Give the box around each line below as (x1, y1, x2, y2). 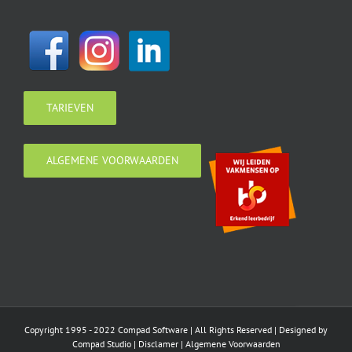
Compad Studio (71, 338, 131, 350)
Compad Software (118, 324, 188, 336)
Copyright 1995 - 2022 (24, 324, 118, 336)
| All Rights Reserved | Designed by (188, 324, 328, 336)
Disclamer (137, 338, 178, 350)
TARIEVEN (46, 101, 93, 115)
